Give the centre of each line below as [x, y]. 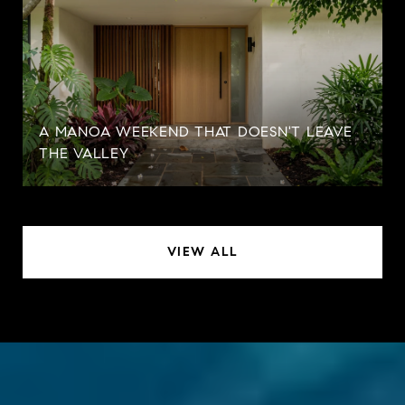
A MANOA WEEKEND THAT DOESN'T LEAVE [196, 131]
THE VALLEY [84, 153]
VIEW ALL [202, 251]
